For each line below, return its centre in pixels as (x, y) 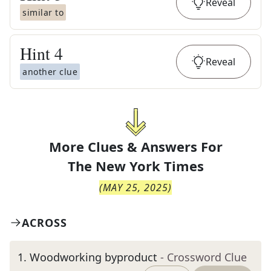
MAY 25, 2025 (135, 188)
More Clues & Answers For (135, 146)
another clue (50, 72)
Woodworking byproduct (93, 257)
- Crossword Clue (204, 257)
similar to (43, 12)
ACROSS (44, 223)
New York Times (149, 166)
